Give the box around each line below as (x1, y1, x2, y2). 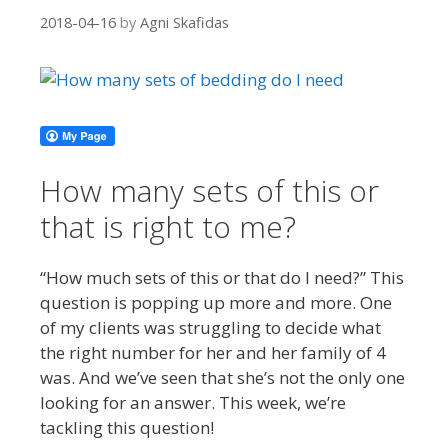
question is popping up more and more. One (40, 290, 392, 314)
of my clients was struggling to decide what (40, 315, 381, 339)
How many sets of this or (40, 169, 379, 211)
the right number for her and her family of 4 (40, 340, 386, 364)
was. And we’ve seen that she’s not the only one (40, 365, 405, 389)
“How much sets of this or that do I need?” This (40, 265, 404, 289)
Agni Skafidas (140, 12, 229, 32)
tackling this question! (40, 415, 214, 439)
